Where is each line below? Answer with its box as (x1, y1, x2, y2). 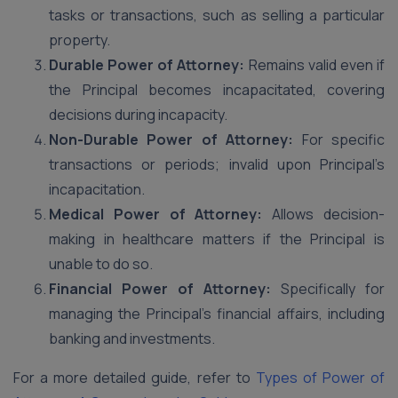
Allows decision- (262, 204, 386, 224)
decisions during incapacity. (49, 105, 227, 124)
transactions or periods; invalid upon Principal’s (49, 155, 385, 174)
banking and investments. (49, 329, 215, 348)
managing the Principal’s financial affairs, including (49, 304, 385, 323)
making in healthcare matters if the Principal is (49, 229, 385, 249)
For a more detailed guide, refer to (13, 368, 251, 387)
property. (49, 30, 110, 50)
